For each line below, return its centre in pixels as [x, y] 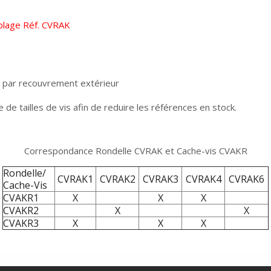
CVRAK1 [75, 179]
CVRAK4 [203, 179]
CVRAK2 [117, 179]
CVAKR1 [21, 198]
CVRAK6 [247, 179]
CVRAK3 [160, 179]
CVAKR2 [21, 211]
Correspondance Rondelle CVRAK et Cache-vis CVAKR [135, 151]
